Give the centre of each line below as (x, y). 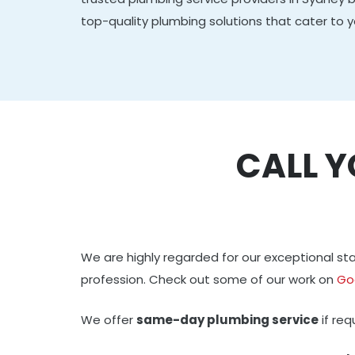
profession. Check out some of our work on (209, 279)
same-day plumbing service (227, 319)
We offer (109, 319)
